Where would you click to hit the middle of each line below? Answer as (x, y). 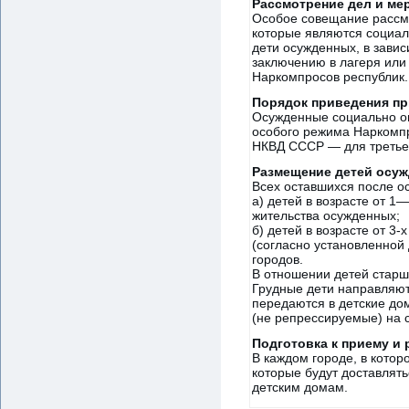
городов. (278, 259)
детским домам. (300, 387)
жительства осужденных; (326, 215)
